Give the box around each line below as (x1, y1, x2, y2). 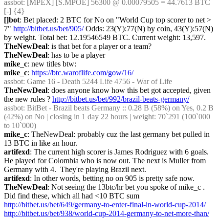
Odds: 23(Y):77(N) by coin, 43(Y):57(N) (84, 24, 213, 33)
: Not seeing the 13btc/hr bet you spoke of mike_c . (47, 183, 205, 191)
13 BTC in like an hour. (4, 139, 77, 147)
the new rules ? (4, 95, 52, 103)
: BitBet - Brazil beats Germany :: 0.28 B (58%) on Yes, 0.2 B (23, 104, 214, 112)
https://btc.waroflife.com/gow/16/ (31, 68, 133, 77)
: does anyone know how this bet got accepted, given (47, 86, 211, 94)
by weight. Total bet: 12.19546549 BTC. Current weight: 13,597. (4, 33, 206, 42)
